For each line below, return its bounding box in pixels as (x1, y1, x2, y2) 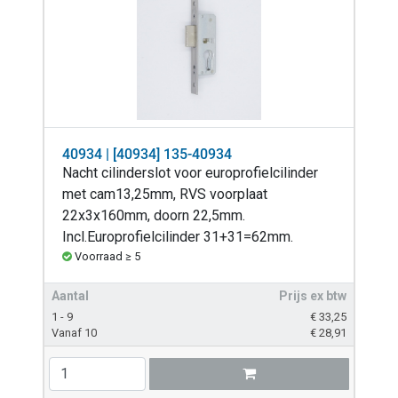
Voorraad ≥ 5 (75, 249, 140, 263)
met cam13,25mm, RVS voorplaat (62, 185, 267, 203)
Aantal (52, 288, 89, 303)
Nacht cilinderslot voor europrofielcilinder (62, 163, 318, 181)
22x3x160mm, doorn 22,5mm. (62, 206, 245, 224)
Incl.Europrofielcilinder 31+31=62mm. (62, 227, 293, 245)
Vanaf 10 (52, 325, 97, 339)
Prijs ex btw (279, 288, 346, 303)
